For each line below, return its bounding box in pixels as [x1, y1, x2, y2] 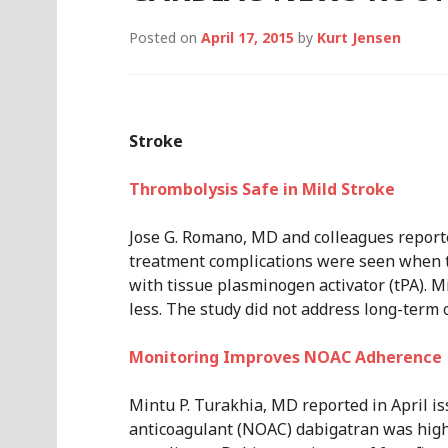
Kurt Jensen [317, 28, 401, 47]
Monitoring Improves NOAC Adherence [129, 346, 442, 368]
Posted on [129, 28, 201, 47]
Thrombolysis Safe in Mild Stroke [129, 178, 395, 200]
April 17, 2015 [201, 28, 294, 47]
